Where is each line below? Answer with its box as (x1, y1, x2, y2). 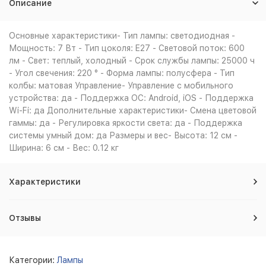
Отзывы (9, 213, 41, 223)
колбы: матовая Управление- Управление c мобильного (9, 81, 233, 90)
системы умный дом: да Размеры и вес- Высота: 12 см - (9, 131, 237, 140)
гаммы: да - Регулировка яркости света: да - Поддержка (9, 118, 242, 128)
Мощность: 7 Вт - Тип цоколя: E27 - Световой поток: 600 (9, 43, 245, 53)
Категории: (9, 255, 57, 265)
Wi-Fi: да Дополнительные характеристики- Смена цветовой (9, 106, 256, 115)
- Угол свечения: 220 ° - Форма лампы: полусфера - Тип (9, 68, 235, 78)
